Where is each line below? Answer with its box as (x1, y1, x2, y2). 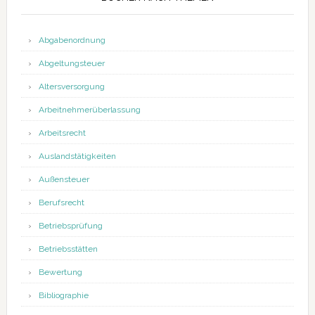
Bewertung (38, 267, 82, 278)
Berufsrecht (38, 198, 84, 208)
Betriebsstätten (38, 244, 98, 255)
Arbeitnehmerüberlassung (38, 105, 141, 115)
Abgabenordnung (38, 35, 105, 46)
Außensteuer (38, 174, 89, 185)
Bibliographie (38, 290, 89, 301)
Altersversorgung (38, 82, 105, 92)
